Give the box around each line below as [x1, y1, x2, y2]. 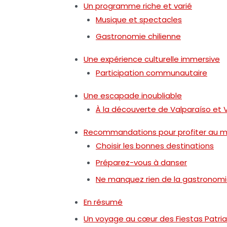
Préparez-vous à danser [96, 157, 187, 168]
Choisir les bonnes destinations [96, 140, 214, 151]
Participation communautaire [96, 67, 207, 78]
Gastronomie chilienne [96, 30, 181, 42]
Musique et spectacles [96, 14, 182, 25]
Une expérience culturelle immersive [84, 53, 220, 64]
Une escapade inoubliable [84, 90, 182, 101]
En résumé [84, 196, 123, 207]
